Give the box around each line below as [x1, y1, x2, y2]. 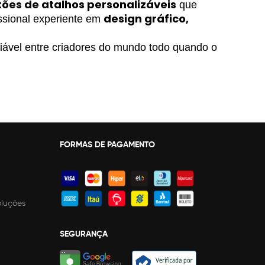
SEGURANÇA [60, 228, 108, 239]
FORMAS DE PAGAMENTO [60, 138, 155, 150]
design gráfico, [104, 11, 189, 26]
